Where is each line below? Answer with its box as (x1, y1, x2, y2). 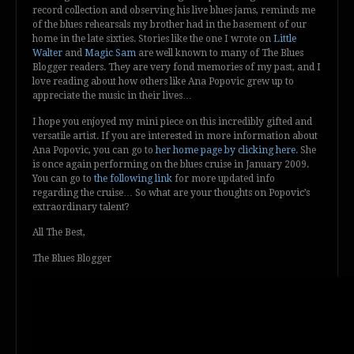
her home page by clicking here (156, 144, 296, 156)
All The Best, (32, 227, 85, 239)
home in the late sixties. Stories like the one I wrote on (32, 33, 273, 45)
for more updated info (172, 172, 275, 184)
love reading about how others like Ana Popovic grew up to (32, 76, 294, 88)
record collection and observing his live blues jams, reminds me (32, 5, 315, 17)
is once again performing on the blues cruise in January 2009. (32, 158, 309, 170)
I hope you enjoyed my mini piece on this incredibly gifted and (32, 115, 312, 127)
